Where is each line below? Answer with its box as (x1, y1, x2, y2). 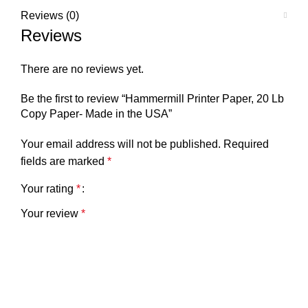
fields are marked (21, 155, 107, 167)
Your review (21, 208, 81, 219)
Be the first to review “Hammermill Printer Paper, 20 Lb (21, 93, 284, 104)
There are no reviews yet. (21, 63, 144, 75)
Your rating (21, 183, 76, 195)
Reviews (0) (21, 10, 79, 21)
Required (223, 138, 269, 150)
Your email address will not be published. (21, 138, 221, 150)
